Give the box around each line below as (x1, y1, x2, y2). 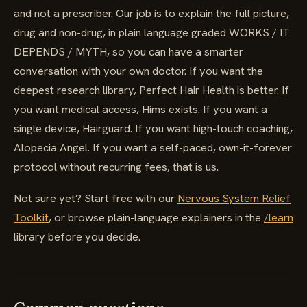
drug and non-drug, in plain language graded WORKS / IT (14, 25, 290, 40)
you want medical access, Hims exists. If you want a (14, 101, 267, 116)
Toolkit (14, 210, 49, 225)
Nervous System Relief (177, 191, 291, 206)
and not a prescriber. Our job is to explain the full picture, (14, 5, 289, 21)
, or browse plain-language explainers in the (49, 210, 264, 225)
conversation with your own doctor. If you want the (14, 63, 263, 78)
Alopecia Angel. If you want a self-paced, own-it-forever (14, 140, 292, 155)
